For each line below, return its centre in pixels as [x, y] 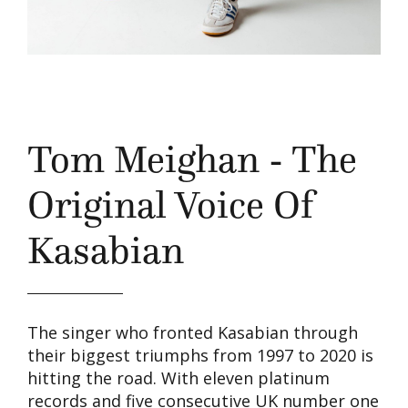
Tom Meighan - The [192, 159]
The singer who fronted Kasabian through [193, 332]
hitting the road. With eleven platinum [178, 377]
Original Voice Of [170, 204]
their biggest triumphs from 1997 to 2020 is [200, 355]
